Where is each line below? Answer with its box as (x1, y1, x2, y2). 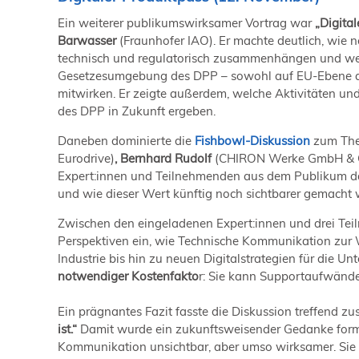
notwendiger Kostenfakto (58, 268, 199, 284)
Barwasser (58, 32, 116, 48)
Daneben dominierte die (58, 132, 192, 148)
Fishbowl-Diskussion (195, 132, 310, 148)
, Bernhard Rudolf (115, 150, 215, 166)
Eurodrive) (58, 150, 115, 166)
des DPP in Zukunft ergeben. (58, 103, 216, 119)
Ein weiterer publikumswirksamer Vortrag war (58, 14, 315, 30)
